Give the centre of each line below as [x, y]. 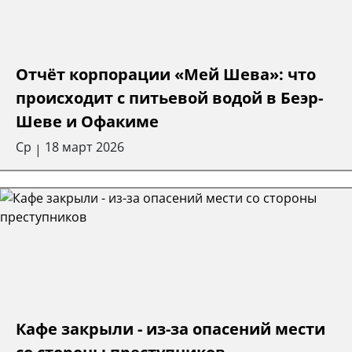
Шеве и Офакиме [87, 122]
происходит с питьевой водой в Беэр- [169, 98]
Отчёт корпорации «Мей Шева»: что [166, 75]
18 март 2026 [84, 147]
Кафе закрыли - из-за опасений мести [170, 329]
